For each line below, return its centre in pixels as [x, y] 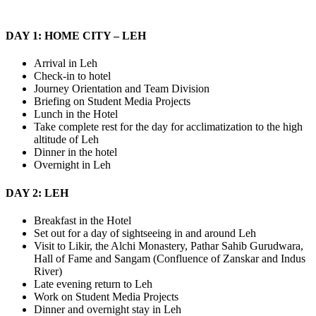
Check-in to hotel [72, 76]
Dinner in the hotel [75, 152]
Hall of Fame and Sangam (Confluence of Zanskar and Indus [170, 258]
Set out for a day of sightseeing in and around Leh [145, 233]
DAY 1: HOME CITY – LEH [76, 36]
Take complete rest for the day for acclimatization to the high [168, 127]
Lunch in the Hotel [76, 114]
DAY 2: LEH [37, 193]
